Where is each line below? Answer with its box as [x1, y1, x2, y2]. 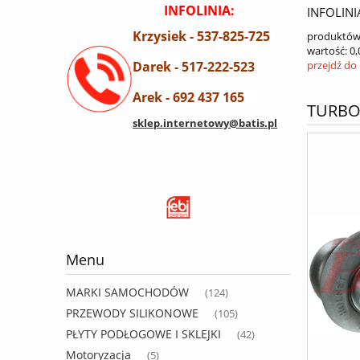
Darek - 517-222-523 [133, 57, 261, 76]
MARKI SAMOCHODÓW [66, 284, 189, 301]
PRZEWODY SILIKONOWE [66, 305, 198, 321]
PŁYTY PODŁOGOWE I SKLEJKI [66, 326, 221, 342]
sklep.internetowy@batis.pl [133, 115, 277, 130]
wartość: [307, 43, 347, 58]
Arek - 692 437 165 [133, 88, 260, 106]
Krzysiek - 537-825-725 [133, 27, 273, 45]
